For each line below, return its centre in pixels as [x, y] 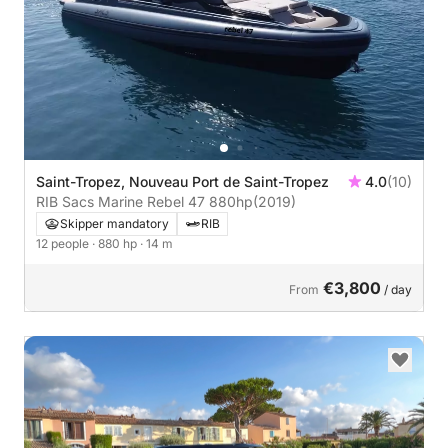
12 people [64, 243]
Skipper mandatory [114, 223]
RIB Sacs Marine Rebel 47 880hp [231, 201]
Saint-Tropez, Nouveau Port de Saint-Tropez [183, 181]
